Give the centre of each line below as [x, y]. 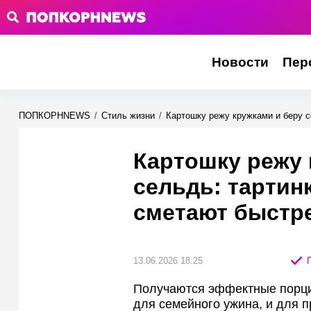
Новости [240, 62]
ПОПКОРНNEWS [54, 116]
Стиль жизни [128, 116]
